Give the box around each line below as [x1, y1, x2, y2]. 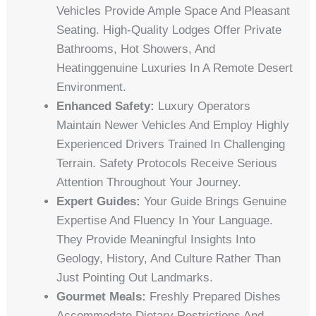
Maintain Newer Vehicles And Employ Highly [56, 118, 290, 132]
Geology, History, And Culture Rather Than [56, 251, 281, 265]
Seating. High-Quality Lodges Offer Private [56, 23, 282, 37]
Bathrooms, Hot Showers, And [56, 42, 216, 56]
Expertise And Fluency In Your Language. [56, 213, 274, 227]
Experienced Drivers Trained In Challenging [56, 137, 286, 151]
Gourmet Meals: [56, 289, 147, 303]
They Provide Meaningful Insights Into [56, 232, 256, 246]
